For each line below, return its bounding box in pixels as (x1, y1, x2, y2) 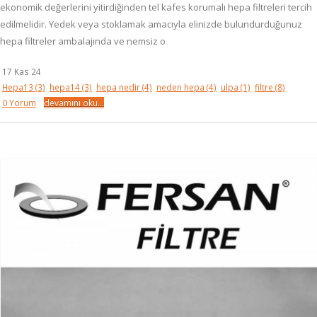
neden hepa (156, 81, 207, 93)
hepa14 (50, 81, 82, 93)
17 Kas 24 (2, 66, 41, 77)
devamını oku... (44, 97, 104, 108)
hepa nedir (96, 81, 142, 93)
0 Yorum (2, 97, 36, 108)
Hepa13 (2, 81, 35, 93)
